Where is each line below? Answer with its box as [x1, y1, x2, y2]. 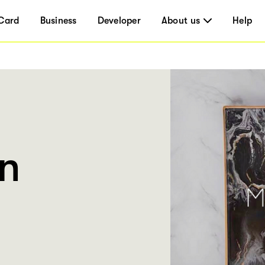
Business [40, 15, 77, 26]
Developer [97, 15, 141, 26]
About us [161, 15, 201, 26]
